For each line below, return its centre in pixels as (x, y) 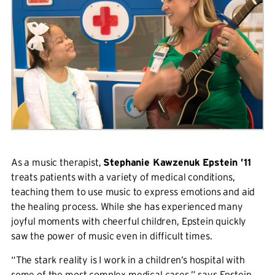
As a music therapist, (57, 162)
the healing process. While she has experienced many (127, 207)
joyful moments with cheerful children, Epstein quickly (129, 221)
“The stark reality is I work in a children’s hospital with (128, 260)
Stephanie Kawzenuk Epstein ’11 (177, 162)
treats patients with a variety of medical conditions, (123, 177)
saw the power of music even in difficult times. (111, 236)
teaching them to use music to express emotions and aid (133, 192)
